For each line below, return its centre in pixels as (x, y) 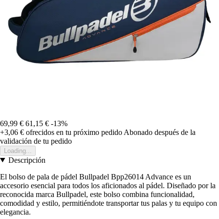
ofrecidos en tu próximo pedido (73, 132)
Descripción (27, 160)
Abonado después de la (160, 132)
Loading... (18, 151)
